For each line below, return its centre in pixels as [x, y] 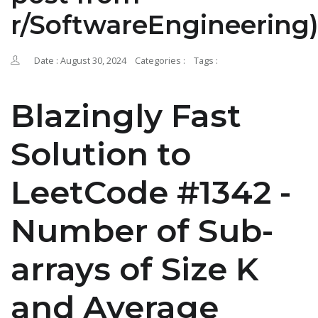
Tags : [206, 61]
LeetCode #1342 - [151, 192]
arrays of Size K [135, 269]
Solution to [101, 154]
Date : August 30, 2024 [80, 61]
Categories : [160, 61]
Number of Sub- [142, 231]
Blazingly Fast [126, 116]
